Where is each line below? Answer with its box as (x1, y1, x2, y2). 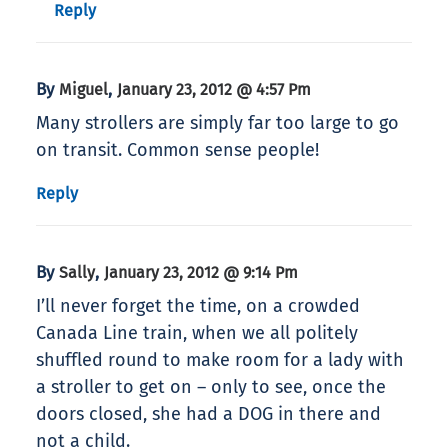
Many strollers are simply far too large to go (36, 112, 399, 135)
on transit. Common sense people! (36, 139, 319, 162)
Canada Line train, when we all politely (36, 322, 358, 345)
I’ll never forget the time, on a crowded (36, 295, 360, 318)
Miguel (59, 80, 108, 100)
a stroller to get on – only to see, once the (36, 376, 386, 399)
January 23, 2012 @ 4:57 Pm (117, 80, 311, 100)
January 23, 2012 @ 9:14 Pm (104, 263, 298, 283)
